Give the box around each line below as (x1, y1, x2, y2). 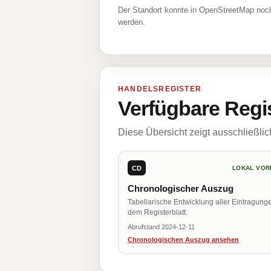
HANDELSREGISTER (118, 85, 201, 93)
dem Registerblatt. (128, 208, 188, 217)
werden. (118, 18, 145, 27)
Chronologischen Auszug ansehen (128, 236, 239, 243)
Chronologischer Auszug (128, 183, 233, 194)
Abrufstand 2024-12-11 (128, 223, 195, 230)
